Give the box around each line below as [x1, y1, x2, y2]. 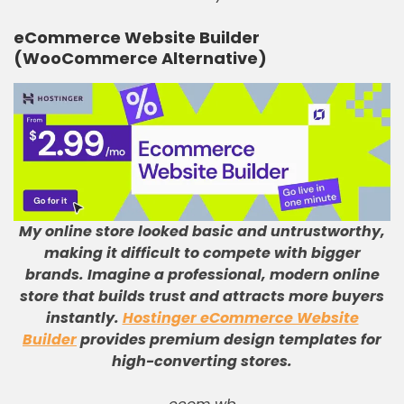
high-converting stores [112, 351, 288, 372]
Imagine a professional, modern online [87, 264, 380, 285]
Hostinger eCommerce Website [122, 308, 359, 328]
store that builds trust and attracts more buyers [20, 286, 384, 307]
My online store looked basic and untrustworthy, [19, 221, 385, 242]
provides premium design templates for [77, 329, 381, 350]
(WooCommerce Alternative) [14, 47, 267, 69]
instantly [45, 308, 115, 328]
